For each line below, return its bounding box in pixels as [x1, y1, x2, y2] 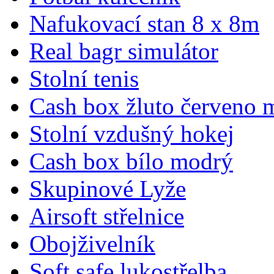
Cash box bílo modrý [29, 147, 233, 174]
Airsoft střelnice [29, 202, 184, 229]
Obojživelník [29, 230, 155, 257]
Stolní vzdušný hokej [29, 120, 234, 147]
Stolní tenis [29, 65, 139, 92]
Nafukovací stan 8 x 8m [29, 10, 259, 37]
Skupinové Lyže [29, 175, 186, 202]
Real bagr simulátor [29, 37, 218, 64]
